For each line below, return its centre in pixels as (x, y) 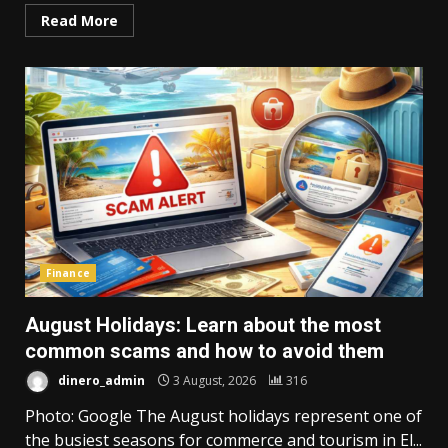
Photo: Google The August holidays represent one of (223, 416)
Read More (79, 21)
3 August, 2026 (214, 380)
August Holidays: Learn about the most (203, 325)
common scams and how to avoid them (204, 351)
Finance (68, 273)
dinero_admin (100, 380)
